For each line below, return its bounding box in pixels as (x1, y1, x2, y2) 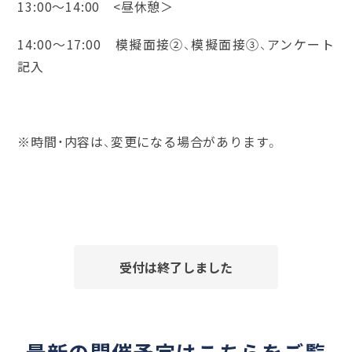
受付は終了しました (119, 257, 233, 277)
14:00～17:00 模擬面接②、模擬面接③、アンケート (17, 34, 335, 53)
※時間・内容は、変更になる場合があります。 (17, 131, 280, 151)
